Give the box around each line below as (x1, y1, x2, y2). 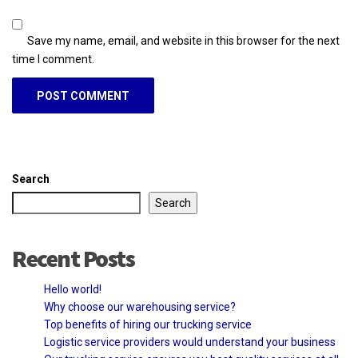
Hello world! (44, 282, 101, 296)
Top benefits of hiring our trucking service (44, 317, 252, 331)
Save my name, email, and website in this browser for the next (27, 34, 340, 47)
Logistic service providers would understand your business (44, 335, 336, 348)
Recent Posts (12, 242, 134, 273)
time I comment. (12, 52, 94, 66)
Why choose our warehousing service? (44, 300, 236, 313)
